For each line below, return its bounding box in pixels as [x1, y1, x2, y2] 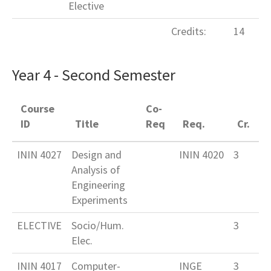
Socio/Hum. [71, 218, 124, 233]
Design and [71, 148, 122, 162]
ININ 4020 [179, 148, 224, 162]
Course [21, 102, 55, 116]
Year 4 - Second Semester [12, 65, 175, 85]
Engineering [71, 178, 125, 192]
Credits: [171, 24, 206, 39]
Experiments [71, 193, 128, 207]
